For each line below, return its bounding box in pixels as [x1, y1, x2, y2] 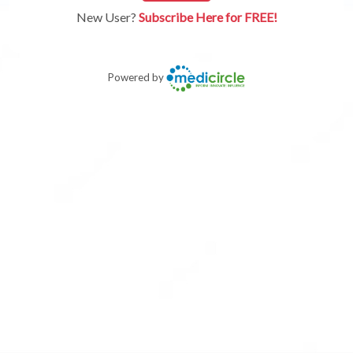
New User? [76, 9, 139, 25]
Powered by [108, 71, 166, 84]
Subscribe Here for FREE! [138, 9, 277, 25]
